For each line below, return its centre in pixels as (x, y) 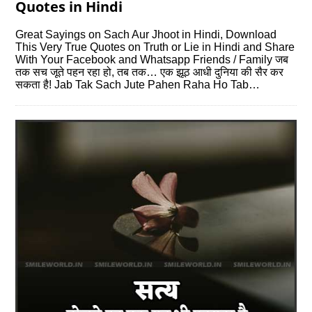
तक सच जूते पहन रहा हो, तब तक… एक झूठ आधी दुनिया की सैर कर (150, 72)
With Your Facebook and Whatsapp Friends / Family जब (152, 59)
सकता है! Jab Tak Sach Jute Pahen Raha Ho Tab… (138, 84)
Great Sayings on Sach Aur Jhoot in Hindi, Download (146, 34)
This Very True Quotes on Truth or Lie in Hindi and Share (155, 47)
